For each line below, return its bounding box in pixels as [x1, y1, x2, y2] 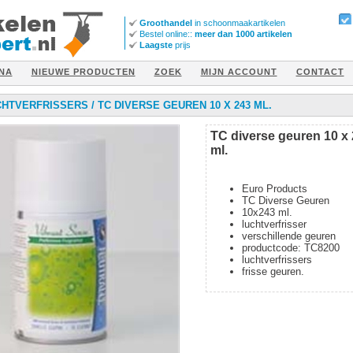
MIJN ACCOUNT [200, 66, 277, 76]
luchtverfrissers [241, 253, 312, 266]
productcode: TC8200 [241, 241, 340, 254]
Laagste [136, 40, 175, 50]
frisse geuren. [241, 265, 304, 277]
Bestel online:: [139, 29, 192, 39]
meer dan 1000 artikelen [191, 29, 292, 39]
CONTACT [295, 66, 344, 76]
